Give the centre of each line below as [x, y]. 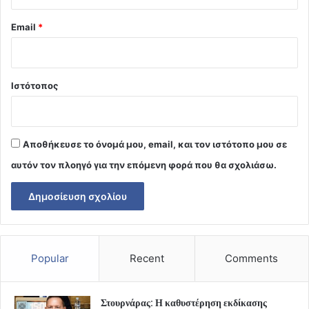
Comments [252, 259]
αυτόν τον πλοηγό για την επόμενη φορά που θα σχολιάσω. [144, 165]
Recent [147, 259]
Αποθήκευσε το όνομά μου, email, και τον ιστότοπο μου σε [155, 144]
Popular [50, 259]
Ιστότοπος [34, 86]
